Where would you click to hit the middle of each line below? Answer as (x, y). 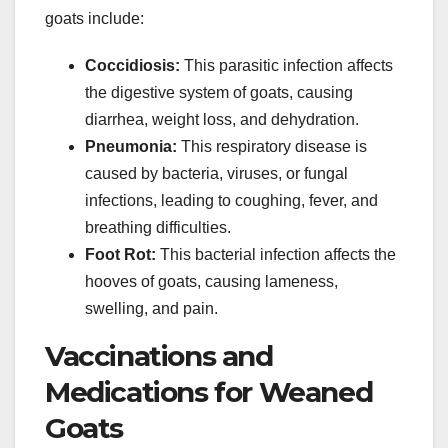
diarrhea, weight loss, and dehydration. (222, 119)
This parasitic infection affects (286, 65)
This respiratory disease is (272, 146)
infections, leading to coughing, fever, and (231, 200)
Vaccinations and (159, 355)
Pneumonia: (131, 146)
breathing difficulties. (158, 227)
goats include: (94, 18)
